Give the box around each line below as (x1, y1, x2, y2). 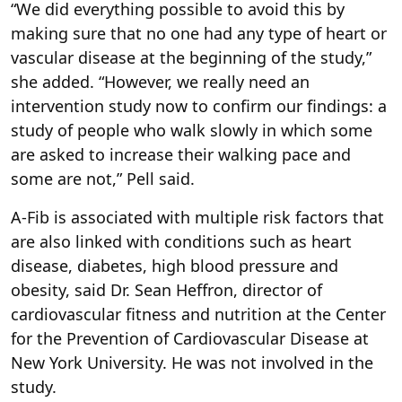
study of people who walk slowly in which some (11, 119, 372, 142)
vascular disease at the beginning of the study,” (11, 47, 371, 69)
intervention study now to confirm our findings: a (11, 95, 387, 118)
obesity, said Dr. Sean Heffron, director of (11, 279, 322, 301)
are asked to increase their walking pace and (11, 144, 351, 166)
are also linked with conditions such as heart (11, 231, 352, 253)
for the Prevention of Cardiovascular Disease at (11, 328, 369, 350)
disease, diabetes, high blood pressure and (11, 255, 338, 277)
